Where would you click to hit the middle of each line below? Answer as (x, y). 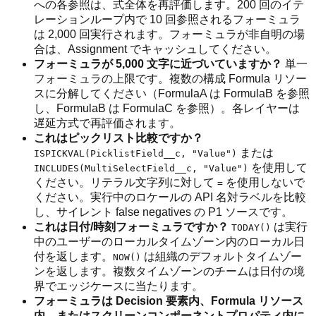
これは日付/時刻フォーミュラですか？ (131, 227)
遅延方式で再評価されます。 (107, 123)
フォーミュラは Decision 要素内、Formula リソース (169, 301)
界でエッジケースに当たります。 (119, 286)
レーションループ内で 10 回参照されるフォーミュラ (167, 20)
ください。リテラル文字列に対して (126, 183)
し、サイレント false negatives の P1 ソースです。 (163, 212)
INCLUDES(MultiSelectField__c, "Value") (141, 169)
